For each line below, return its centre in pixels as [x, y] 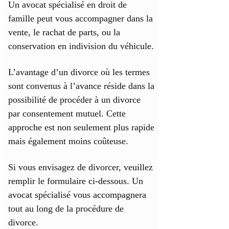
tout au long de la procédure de [66, 209]
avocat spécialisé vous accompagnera [77, 195]
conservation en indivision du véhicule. [81, 46]
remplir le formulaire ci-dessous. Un [76, 181]
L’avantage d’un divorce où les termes [79, 72]
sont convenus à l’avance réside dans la [81, 86]
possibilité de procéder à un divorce [74, 100]
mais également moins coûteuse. [68, 141]
